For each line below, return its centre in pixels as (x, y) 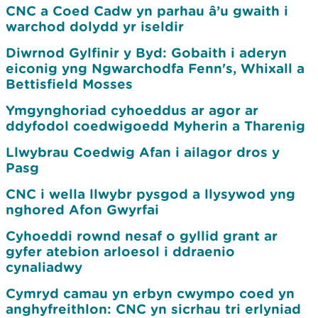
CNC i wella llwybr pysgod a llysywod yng (150, 194)
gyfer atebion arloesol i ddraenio (120, 251)
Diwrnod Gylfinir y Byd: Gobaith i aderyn (146, 53)
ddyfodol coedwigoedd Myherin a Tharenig (155, 126)
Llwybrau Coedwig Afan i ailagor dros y (143, 152)
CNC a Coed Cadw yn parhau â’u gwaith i (147, 11)
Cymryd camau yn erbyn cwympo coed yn (150, 293)
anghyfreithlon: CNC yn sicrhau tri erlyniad (153, 309)
